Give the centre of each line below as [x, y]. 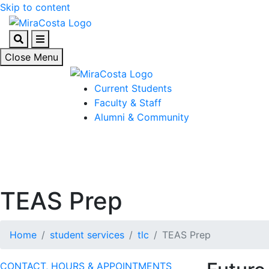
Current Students [133, 89]
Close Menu [32, 57]
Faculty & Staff [128, 103]
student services [87, 235]
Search [29, 38]
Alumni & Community [142, 117]
